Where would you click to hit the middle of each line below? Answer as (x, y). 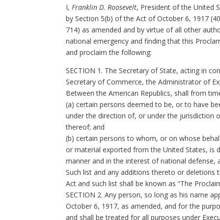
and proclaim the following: (109, 52)
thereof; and (85, 127)
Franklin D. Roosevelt (104, 7)
